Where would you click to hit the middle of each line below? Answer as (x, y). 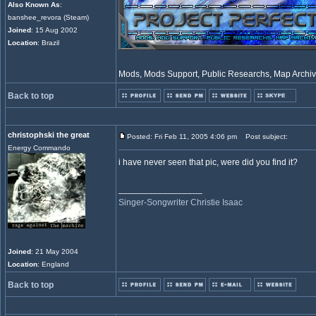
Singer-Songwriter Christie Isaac (181, 202)
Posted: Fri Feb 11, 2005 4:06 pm (182, 136)
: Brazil (48, 43)
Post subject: (263, 136)
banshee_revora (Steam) (48, 17)
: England (53, 264)
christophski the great (49, 135)
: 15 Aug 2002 (54, 30)
